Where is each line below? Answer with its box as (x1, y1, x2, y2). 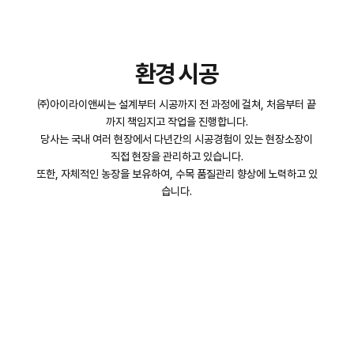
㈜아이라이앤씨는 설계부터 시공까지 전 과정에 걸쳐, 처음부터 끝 (37, 98, 317, 111)
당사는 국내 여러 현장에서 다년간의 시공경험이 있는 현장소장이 (40, 133, 314, 146)
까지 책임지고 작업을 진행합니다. (105, 115, 248, 129)
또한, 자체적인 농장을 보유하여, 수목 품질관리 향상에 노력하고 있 (36, 168, 318, 181)
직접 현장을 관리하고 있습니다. (110, 150, 243, 164)
